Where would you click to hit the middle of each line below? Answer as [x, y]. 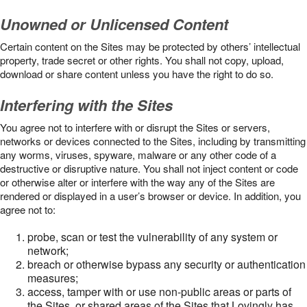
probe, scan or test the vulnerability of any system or [152, 237]
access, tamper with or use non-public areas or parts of [159, 292]
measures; [53, 278]
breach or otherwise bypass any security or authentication [167, 264]
